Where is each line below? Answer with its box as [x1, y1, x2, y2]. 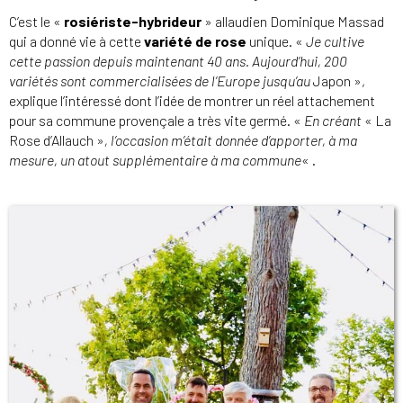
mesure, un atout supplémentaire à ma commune [9, 150, 301, 168]
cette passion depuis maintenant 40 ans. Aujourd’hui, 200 [9, 51, 347, 69]
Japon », [313, 71, 365, 89]
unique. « [246, 31, 306, 49]
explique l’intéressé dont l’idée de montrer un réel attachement [9, 91, 375, 109]
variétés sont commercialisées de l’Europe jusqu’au [9, 71, 313, 89]
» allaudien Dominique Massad [201, 12, 384, 30]
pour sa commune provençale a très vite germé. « [9, 111, 304, 129]
